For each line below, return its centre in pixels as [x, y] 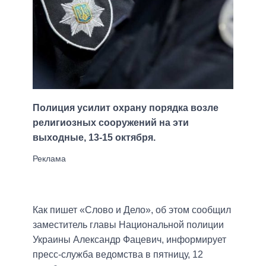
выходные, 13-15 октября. [94, 138]
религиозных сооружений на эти [111, 123]
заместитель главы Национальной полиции [128, 225]
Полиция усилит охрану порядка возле [126, 108]
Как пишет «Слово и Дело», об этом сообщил [132, 210]
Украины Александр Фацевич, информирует [129, 240]
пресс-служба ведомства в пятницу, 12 [118, 255]
